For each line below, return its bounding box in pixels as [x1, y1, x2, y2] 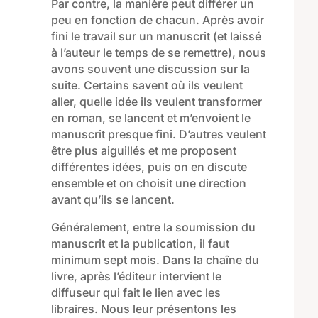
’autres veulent [187, 126, 266, 141]
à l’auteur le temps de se [50, 45, 183, 60]
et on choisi [103, 175, 169, 190]
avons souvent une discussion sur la [50, 61, 250, 76]
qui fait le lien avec [99, 285, 205, 300]
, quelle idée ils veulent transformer [72, 94, 262, 109]
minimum [50, 252, 101, 267]
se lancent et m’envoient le [105, 110, 251, 125]
